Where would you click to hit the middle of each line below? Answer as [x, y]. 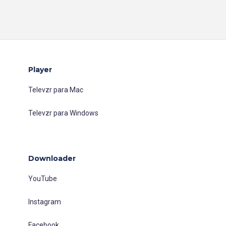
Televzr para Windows [63, 113]
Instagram [45, 202]
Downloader [52, 158]
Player [40, 69]
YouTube [43, 178]
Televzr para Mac [56, 90]
